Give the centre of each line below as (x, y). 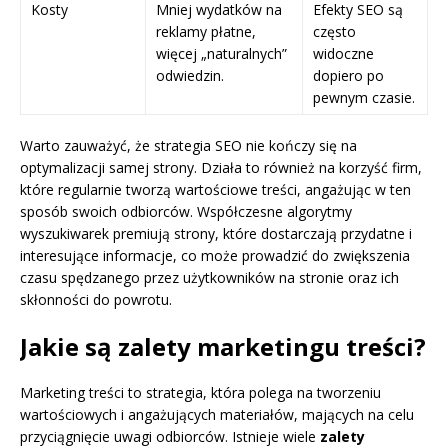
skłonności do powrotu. (96, 300)
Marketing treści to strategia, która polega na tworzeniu (200, 393)
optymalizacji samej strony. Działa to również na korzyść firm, (221, 168)
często (334, 32)
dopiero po (348, 76)
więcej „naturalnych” (221, 54)
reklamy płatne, (206, 32)
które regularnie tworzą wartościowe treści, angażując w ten (215, 190)
